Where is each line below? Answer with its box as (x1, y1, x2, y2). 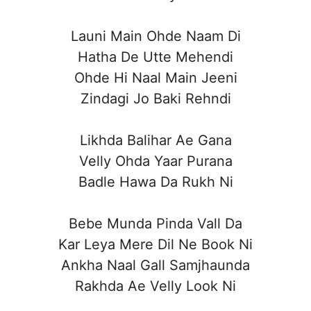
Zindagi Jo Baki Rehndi (80, 90, 231, 107)
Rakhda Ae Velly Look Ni (75, 277, 236, 294)
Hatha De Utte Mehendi (78, 48, 233, 65)
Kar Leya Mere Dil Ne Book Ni (58, 235, 253, 253)
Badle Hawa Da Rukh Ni (78, 173, 233, 190)
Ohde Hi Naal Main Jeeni (74, 69, 237, 86)
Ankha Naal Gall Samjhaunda (61, 256, 250, 274)
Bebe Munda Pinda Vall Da (69, 215, 242, 232)
